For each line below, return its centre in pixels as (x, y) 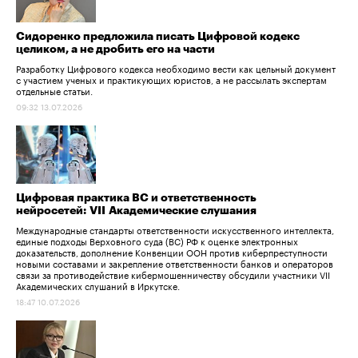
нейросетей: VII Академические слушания (136, 211)
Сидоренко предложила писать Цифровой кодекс (158, 36)
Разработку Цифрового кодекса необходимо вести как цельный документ (176, 68)
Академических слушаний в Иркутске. (98, 285)
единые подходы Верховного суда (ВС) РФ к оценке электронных (157, 240)
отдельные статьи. (54, 90)
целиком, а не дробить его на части (115, 49)
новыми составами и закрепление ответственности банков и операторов (175, 263)
